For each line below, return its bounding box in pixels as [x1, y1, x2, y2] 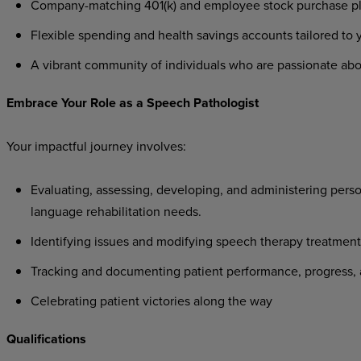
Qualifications [6, 330, 86, 348]
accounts [241, 26, 293, 44]
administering [250, 180, 327, 198]
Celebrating [30, 292, 97, 309]
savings [196, 26, 239, 44]
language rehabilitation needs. [30, 202, 201, 220]
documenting [105, 262, 180, 280]
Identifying [30, 232, 91, 250]
